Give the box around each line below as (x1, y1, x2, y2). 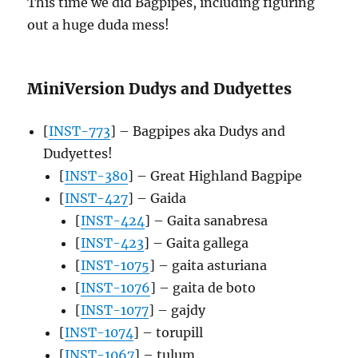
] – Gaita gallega (144, 234, 249, 251)
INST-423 (81, 234, 145, 251)
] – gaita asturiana (149, 257, 268, 273)
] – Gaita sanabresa (145, 212, 268, 229)
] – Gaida (128, 189, 187, 206)
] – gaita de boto (150, 279, 257, 296)
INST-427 (65, 189, 129, 206)
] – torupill (133, 324, 204, 340)
